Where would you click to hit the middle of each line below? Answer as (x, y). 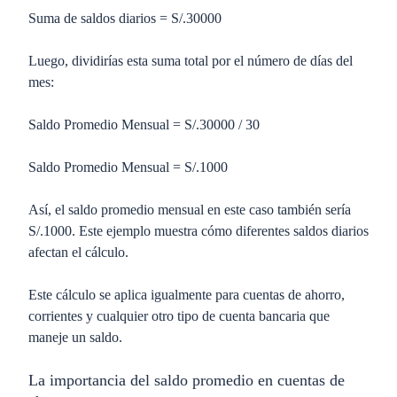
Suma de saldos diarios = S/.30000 (127, 18)
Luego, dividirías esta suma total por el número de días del (191, 61)
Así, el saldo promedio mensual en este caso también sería (190, 210)
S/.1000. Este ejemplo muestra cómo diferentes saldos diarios (198, 231)
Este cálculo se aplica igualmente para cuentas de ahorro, (187, 295)
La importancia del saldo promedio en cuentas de (187, 380)
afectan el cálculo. (80, 252)
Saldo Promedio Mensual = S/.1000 (130, 167)
